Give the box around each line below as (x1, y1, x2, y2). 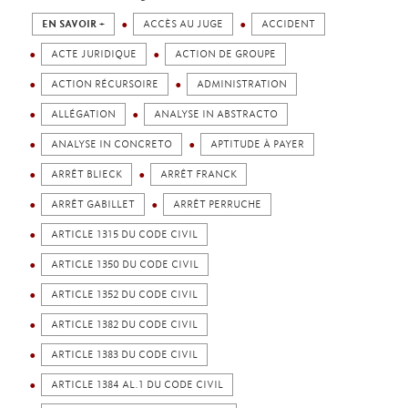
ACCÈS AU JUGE (143, 18, 223, 30)
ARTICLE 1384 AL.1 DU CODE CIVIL (51, 379, 223, 391)
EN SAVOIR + (42, 18, 105, 30)
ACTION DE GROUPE (175, 48, 276, 60)
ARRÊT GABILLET (51, 199, 135, 210)
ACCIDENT (261, 18, 315, 30)
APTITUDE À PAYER (210, 138, 304, 150)
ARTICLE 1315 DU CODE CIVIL (51, 229, 198, 240)
